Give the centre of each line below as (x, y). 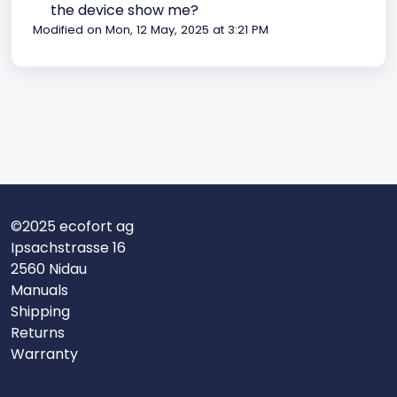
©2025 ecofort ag (72, 226)
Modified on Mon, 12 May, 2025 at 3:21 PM (151, 30)
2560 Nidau (49, 269)
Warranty (44, 354)
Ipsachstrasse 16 (68, 248)
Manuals (39, 290)
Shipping (40, 311)
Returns (38, 333)
